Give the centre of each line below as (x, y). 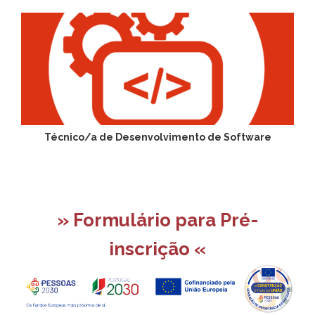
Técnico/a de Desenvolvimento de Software (157, 137)
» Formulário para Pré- (157, 220)
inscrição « (157, 249)
